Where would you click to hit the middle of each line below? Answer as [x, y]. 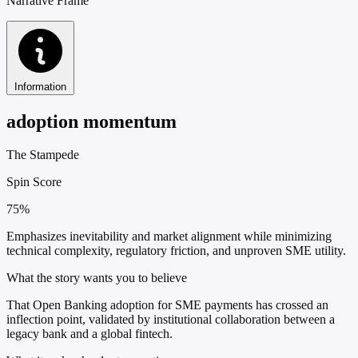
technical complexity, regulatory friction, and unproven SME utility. [176, 251]
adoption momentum [91, 121]
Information [40, 86]
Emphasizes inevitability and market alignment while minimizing [169, 237]
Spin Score [34, 182]
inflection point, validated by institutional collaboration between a [171, 320]
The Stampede [43, 155]
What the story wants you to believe [97, 278]
